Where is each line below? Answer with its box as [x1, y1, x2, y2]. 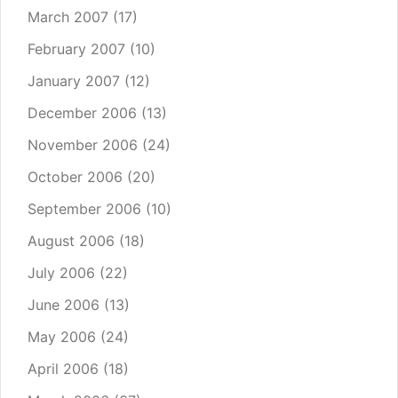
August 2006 [28, 232, 115, 251]
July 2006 [28, 264, 95, 283]
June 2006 [28, 296, 99, 314]
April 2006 [28, 360, 99, 378]
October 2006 [28, 168, 123, 187]
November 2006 [28, 136, 138, 155]
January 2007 [28, 72, 120, 91]
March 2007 [28, 8, 108, 27]
